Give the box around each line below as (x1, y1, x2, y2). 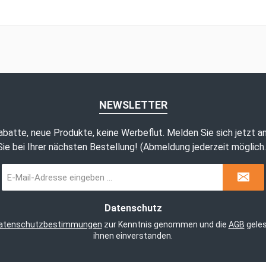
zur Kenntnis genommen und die (102, 220, 229, 229)
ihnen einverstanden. (93, 231, 173, 240)
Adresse (2, 190, 34, 199)
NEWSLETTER (99, 99, 167, 111)
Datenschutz (104, 202, 162, 214)
